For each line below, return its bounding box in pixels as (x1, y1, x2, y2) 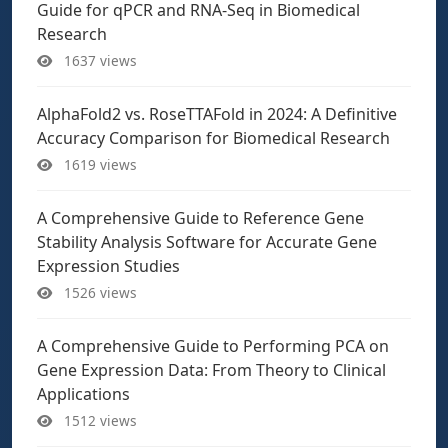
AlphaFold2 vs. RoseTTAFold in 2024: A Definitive (37, 103, 397, 125)
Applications (37, 383, 130, 405)
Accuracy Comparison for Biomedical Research (37, 127, 390, 149)
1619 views (60, 155, 137, 174)
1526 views (60, 283, 137, 302)
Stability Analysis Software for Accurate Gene (37, 231, 377, 253)
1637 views (60, 51, 137, 70)
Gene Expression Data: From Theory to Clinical (37, 359, 386, 381)
